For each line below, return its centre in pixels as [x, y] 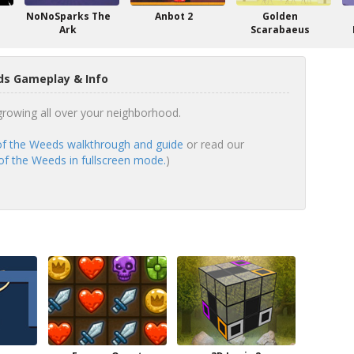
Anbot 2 [174, 16]
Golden [280, 16]
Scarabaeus [280, 30]
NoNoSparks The [68, 16]
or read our [213, 144]
